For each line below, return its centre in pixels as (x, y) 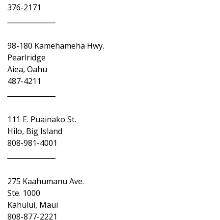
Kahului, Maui (33, 205)
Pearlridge (27, 57)
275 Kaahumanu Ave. (46, 181)
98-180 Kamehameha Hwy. (56, 46)
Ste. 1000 (24, 193)
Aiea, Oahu (27, 69)
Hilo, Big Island (35, 131)
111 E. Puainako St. (42, 119)
